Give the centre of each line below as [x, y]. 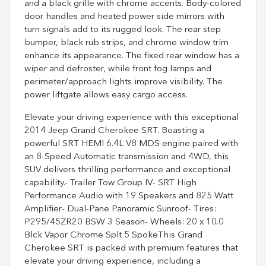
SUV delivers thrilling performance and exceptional [127, 170]
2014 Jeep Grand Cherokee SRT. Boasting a [114, 131]
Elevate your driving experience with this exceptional [132, 118]
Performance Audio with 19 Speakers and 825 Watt [129, 196]
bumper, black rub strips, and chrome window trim [126, 43]
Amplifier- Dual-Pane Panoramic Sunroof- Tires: [120, 209]
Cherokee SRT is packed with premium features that [131, 248]
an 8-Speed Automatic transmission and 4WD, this [126, 157]
